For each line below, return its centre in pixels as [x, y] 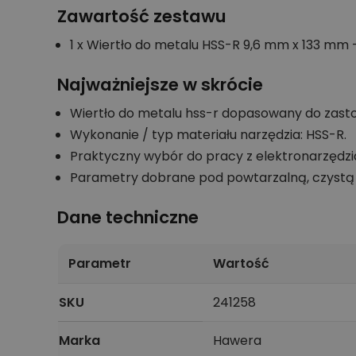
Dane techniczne [128, 217]
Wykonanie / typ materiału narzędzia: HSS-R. [208, 135]
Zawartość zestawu [142, 16]
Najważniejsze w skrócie [160, 84]
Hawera [237, 340]
